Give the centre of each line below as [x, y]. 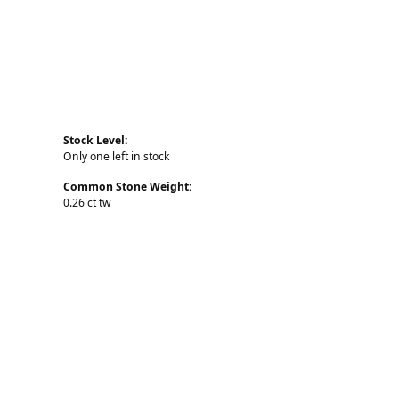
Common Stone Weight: [127, 187]
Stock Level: [95, 141]
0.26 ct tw [87, 203]
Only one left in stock [116, 157]
